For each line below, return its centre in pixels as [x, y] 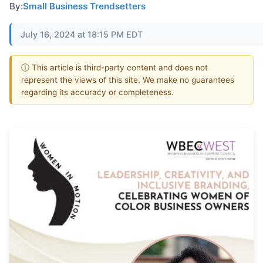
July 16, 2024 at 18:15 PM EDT [82, 34]
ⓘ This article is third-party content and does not [114, 67]
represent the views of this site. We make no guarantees [128, 80]
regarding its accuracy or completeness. [97, 92]
